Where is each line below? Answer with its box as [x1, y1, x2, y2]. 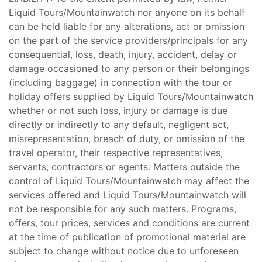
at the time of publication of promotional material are [9, 231, 246, 243]
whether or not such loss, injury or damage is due [9, 105, 227, 116]
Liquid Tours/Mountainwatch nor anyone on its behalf [9, 6, 245, 18]
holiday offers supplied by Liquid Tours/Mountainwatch [9, 91, 253, 102]
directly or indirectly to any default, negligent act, [9, 119, 229, 130]
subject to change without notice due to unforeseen [9, 245, 239, 257]
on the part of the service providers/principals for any [9, 35, 248, 46]
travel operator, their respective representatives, [9, 147, 223, 158]
